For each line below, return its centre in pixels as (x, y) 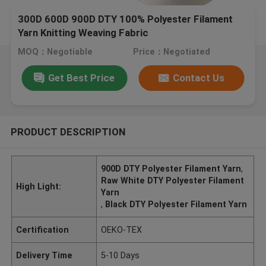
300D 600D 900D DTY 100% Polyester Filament (126, 19)
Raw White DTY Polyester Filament (173, 180)
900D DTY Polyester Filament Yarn (171, 168)
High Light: (39, 186)
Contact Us (199, 77)
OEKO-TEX (122, 229)
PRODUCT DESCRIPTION (68, 132)
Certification (43, 229)
